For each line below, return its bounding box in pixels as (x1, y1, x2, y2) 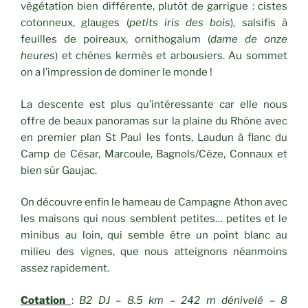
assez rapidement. (21, 262, 109, 275)
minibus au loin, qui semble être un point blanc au (21, 229, 287, 242)
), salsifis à (230, 16, 288, 30)
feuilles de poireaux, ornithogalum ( (21, 33, 210, 46)
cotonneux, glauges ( (21, 16, 129, 30)
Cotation (21, 294, 71, 307)
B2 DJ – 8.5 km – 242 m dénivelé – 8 (79, 294, 287, 307)
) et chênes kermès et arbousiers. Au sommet (55, 49, 287, 63)
